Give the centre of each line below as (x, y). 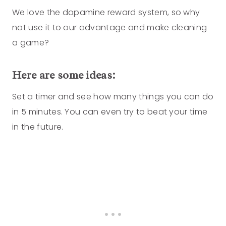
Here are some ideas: (64, 75)
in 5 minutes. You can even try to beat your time (110, 112)
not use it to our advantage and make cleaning (110, 28)
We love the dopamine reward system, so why (106, 13)
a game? (31, 43)
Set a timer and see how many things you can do (113, 97)
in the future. (39, 127)
